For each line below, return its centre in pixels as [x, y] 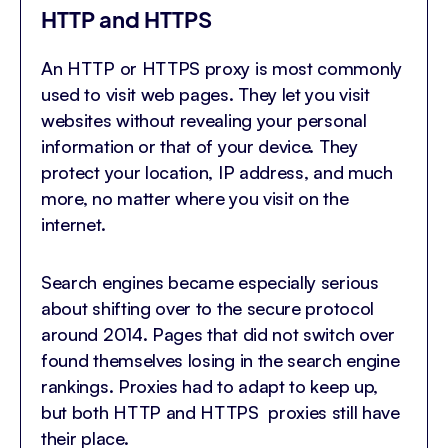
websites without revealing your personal [204, 119]
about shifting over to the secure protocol [207, 307]
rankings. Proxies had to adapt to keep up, [209, 385]
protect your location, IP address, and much [217, 171]
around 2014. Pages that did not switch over [218, 333]
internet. [73, 223]
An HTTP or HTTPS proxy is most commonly [221, 67]
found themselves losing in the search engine [220, 359]
